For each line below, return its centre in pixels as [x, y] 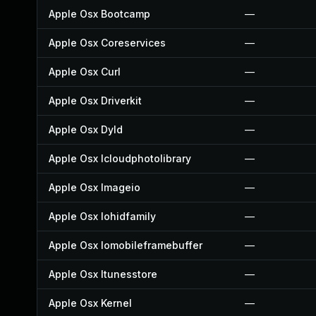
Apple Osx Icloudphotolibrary [120, 158]
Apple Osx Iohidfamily [102, 216]
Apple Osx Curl [85, 72]
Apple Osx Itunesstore [103, 274]
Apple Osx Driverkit [95, 101]
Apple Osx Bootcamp [99, 14]
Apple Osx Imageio [95, 187]
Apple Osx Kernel [90, 303]
